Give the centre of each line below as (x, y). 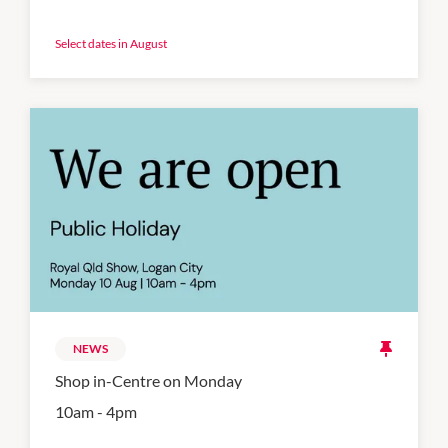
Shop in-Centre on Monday (148, 381)
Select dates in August (111, 44)
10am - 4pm (96, 412)
